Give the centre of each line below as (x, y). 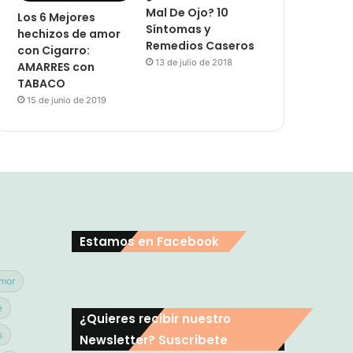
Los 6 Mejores (57, 18)
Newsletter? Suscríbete (154, 340)
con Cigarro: (54, 51)
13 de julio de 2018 (194, 63)
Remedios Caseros (201, 46)
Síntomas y (178, 30)
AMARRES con (56, 67)
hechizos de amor (69, 34)
